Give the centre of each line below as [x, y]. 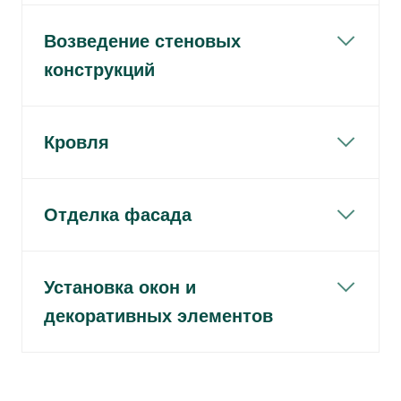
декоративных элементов [158, 316]
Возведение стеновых [142, 41]
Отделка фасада [118, 215]
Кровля [77, 142]
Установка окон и [120, 287]
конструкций [99, 70]
